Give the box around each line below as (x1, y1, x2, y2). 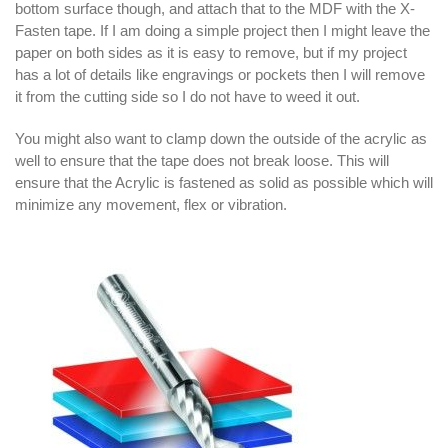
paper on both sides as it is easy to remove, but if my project (15, 43, 407, 61)
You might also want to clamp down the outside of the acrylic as (15, 129, 427, 147)
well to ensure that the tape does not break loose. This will (15, 151, 389, 169)
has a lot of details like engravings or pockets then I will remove (15, 65, 425, 83)
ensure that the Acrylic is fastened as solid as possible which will (15, 173, 433, 191)
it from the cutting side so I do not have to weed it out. (15, 87, 360, 105)
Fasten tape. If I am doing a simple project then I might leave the (15, 21, 430, 39)
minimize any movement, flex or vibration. (15, 195, 287, 213)
